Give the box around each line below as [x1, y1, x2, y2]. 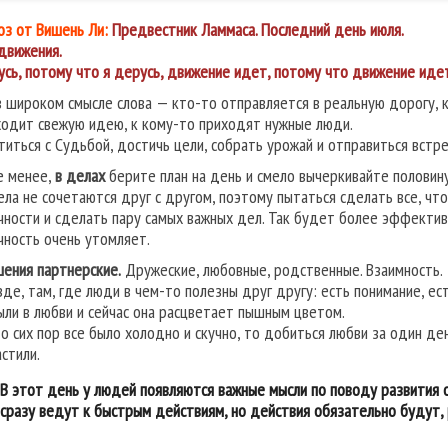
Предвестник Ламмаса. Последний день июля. [112, 18, 404, 42]
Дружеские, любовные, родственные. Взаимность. [121, 258, 443, 282]
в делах [55, 164, 105, 188]
